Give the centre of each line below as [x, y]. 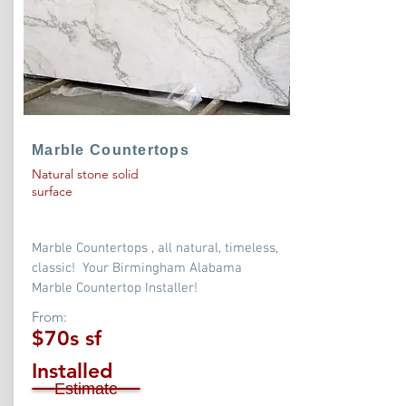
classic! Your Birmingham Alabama [137, 268]
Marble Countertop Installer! [115, 288]
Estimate [86, 388]
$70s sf [67, 338]
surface [52, 191]
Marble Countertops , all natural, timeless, [155, 248]
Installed [72, 371]
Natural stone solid [85, 174]
